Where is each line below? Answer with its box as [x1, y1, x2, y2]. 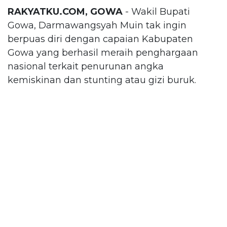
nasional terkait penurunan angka [8, 60, 164, 72]
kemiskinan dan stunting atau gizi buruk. [8, 74, 196, 86]
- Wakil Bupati [123, 6, 190, 17]
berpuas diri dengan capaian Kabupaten [8, 33, 193, 45]
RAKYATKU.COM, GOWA [8, 6, 123, 17]
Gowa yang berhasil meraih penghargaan [8, 47, 198, 58]
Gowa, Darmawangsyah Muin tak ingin [8, 19, 186, 31]
